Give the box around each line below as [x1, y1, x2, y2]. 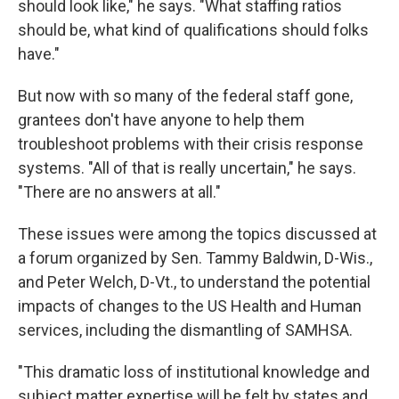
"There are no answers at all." [18, 183, 221, 202]
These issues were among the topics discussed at [18, 224, 377, 244]
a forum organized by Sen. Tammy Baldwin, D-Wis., [18, 248, 372, 268]
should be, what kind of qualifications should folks [18, 20, 369, 40]
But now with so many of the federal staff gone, [18, 86, 353, 106]
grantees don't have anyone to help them [18, 110, 305, 130]
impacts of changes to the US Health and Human [18, 297, 362, 316]
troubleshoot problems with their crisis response [18, 134, 363, 154]
